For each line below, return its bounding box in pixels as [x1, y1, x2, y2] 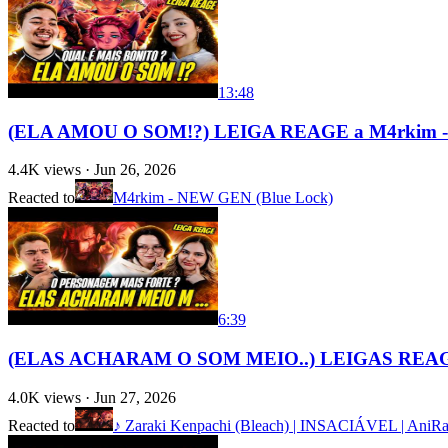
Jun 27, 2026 [94, 388, 176, 406]
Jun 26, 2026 [94, 161, 176, 179]
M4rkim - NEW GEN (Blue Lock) [113, 189, 333, 207]
